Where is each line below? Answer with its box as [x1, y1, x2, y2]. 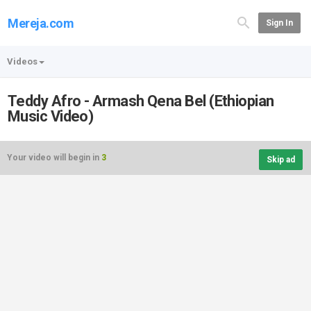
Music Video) [8, 108, 94, 125]
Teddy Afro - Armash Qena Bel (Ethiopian [8, 92, 274, 110]
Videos [7, 56, 37, 67]
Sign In [265, 18, 293, 28]
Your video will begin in [7, 153, 101, 162]
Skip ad [267, 155, 295, 165]
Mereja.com [8, 16, 74, 31]
